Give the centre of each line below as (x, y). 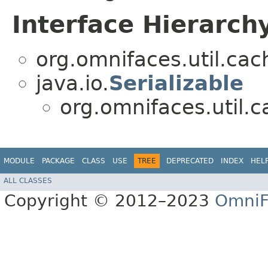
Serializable (176, 83)
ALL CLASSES (28, 181)
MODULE (19, 161)
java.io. (72, 83)
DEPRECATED (190, 161)
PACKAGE (58, 161)
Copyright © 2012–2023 (109, 201)
